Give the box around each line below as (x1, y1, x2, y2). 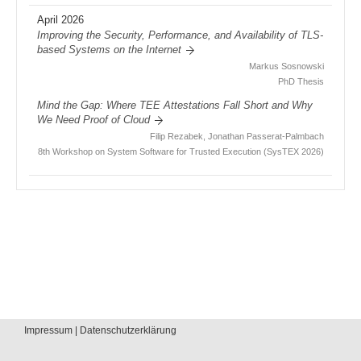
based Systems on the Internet (37, 44, 181, 56)
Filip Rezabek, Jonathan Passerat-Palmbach (150, 131, 324, 141)
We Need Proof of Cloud (37, 114, 150, 126)
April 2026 (37, 14, 84, 26)
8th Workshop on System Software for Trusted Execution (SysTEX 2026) (38, 146, 324, 156)
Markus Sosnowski (249, 60, 324, 71)
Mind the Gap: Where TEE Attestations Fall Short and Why (37, 99, 313, 111)
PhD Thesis (278, 76, 324, 86)
